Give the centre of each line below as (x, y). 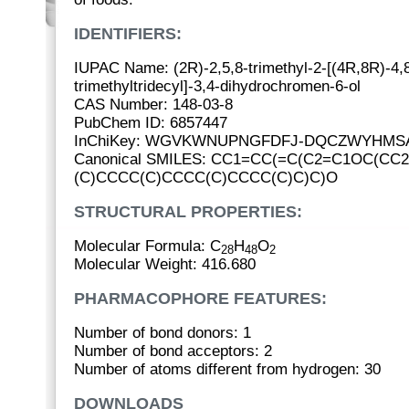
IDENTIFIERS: (128, 34)
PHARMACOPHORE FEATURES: (200, 299)
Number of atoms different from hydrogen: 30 (227, 369)
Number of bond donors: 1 (163, 333)
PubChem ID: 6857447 (151, 123)
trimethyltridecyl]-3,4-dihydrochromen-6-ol (217, 86)
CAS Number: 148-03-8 (153, 105)
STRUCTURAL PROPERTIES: (188, 212)
